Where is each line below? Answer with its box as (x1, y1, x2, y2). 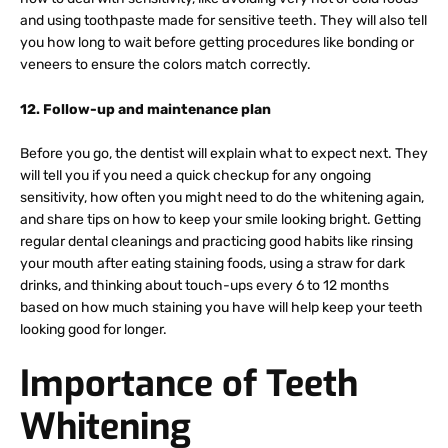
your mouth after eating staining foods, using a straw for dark (20, 255, 405, 273)
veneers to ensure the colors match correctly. (20, 56, 311, 74)
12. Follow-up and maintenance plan (20, 100, 271, 118)
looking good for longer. (20, 321, 167, 339)
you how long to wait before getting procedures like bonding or (20, 34, 414, 52)
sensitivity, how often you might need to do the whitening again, (20, 189, 424, 207)
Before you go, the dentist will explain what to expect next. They (20, 145, 428, 163)
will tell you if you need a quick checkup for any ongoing (20, 167, 371, 185)
